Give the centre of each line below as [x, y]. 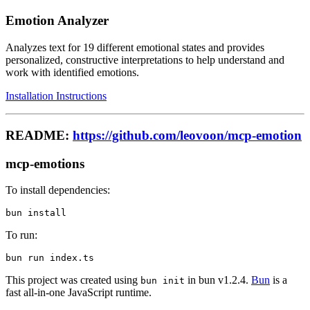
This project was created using [73, 280]
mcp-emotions [45, 163]
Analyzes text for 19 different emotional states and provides [135, 48]
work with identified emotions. [72, 73]
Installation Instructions [56, 96]
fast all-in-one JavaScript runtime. [79, 293]
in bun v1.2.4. [218, 280]
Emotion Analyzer [57, 21]
